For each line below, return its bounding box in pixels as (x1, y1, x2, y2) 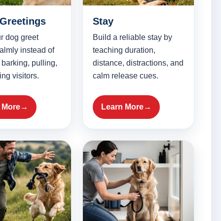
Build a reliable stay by (92, 33, 172, 42)
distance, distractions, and (92, 59, 184, 68)
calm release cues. (92, 72, 158, 80)
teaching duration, (92, 46, 155, 55)
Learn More (101, 103, 144, 111)
